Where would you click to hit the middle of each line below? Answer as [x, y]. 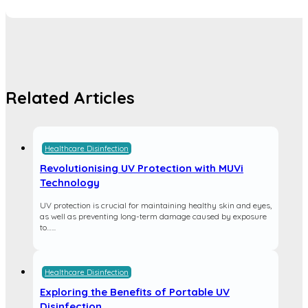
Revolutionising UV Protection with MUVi [142, 168]
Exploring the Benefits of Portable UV [135, 292]
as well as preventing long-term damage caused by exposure [153, 216]
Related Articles [70, 98]
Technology [70, 183]
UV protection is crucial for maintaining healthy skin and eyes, [156, 205]
